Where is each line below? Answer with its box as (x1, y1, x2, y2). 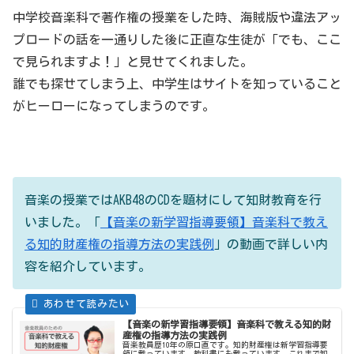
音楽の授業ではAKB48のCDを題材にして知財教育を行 (24, 194, 322, 207)
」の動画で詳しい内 (214, 238, 328, 251)
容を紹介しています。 (24, 260, 151, 273)
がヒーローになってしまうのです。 (13, 100, 215, 113)
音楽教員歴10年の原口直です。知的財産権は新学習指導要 (122, 340, 329, 348)
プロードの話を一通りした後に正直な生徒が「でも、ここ (13, 33, 341, 47)
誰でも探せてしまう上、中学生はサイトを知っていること (13, 77, 341, 91)
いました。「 (24, 216, 100, 229)
